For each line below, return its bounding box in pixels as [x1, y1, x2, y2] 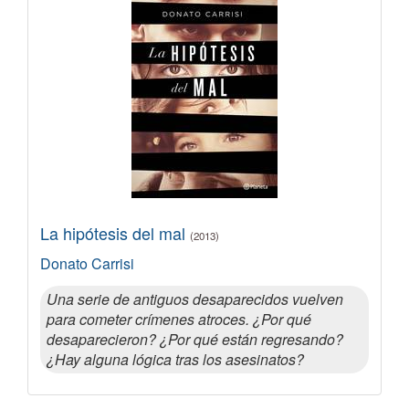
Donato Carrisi [40, 252, 134, 274]
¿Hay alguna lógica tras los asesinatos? [47, 348, 304, 370]
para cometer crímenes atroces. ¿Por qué [47, 308, 311, 330]
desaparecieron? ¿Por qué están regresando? [47, 328, 343, 350]
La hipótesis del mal [40, 220, 190, 245]
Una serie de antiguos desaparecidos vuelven [47, 288, 343, 309]
